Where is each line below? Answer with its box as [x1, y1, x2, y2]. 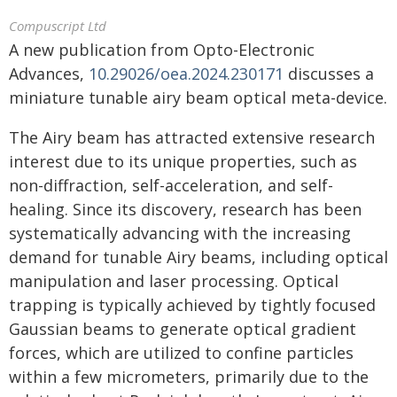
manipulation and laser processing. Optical [9, 270, 339, 292]
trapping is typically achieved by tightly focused [9, 294, 376, 315]
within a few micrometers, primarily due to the [9, 366, 369, 387]
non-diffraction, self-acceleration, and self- [9, 175, 333, 196]
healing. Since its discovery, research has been [9, 198, 362, 220]
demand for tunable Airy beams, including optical [9, 246, 388, 268]
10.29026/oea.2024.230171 [89, 63, 284, 84]
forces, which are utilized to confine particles [9, 342, 354, 363]
